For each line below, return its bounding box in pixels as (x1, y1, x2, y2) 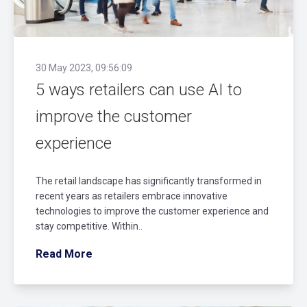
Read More (36, 247, 93, 260)
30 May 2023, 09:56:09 (36, 62, 132, 73)
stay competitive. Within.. (36, 220, 143, 232)
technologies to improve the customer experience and (36, 205, 269, 217)
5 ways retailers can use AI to (36, 79, 242, 99)
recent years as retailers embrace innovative (36, 190, 228, 201)
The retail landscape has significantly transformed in (36, 175, 262, 186)
